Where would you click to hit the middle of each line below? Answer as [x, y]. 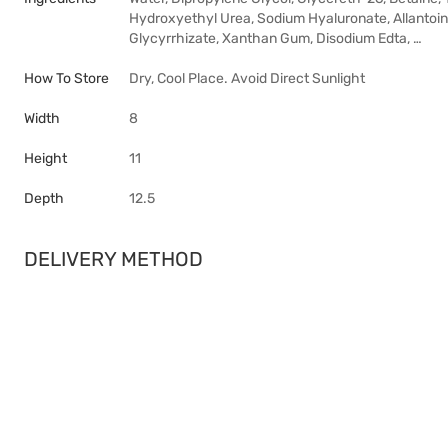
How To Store [66, 78]
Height [45, 158]
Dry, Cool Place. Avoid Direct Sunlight [247, 78]
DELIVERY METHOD [113, 259]
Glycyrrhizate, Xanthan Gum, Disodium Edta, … [275, 38]
